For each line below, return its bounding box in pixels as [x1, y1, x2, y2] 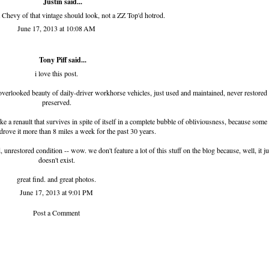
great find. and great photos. [17, 174, 96, 184]
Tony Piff [38, 55, 67, 65]
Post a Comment [33, 208, 80, 218]
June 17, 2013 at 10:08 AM [17, 23, 95, 34]
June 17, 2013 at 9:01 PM [20, 187, 93, 198]
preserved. [41, 97, 71, 107]
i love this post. [35, 68, 78, 79]
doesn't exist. [38, 155, 75, 165]
